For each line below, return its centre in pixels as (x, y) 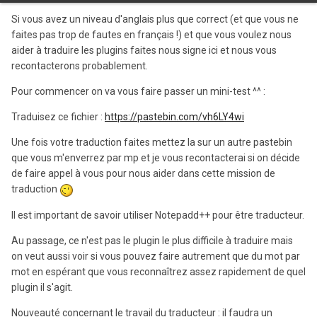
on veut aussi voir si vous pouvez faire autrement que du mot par (156, 256)
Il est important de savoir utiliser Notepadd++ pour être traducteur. (158, 215)
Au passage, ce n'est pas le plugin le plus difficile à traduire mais (152, 240)
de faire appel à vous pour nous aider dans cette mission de (143, 174)
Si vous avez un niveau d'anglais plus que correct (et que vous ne (155, 19)
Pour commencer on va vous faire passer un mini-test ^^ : (138, 92)
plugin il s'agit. (42, 287)
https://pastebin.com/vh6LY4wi (174, 117)
